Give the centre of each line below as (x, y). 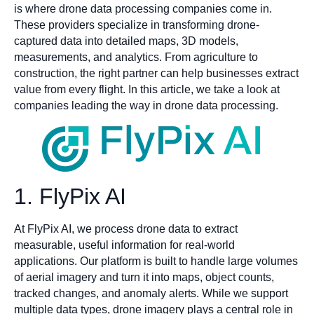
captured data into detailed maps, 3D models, (126, 41)
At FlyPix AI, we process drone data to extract (126, 229)
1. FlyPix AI (70, 197)
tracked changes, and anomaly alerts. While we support (151, 294)
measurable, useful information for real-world (124, 245)
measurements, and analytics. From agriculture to (136, 57)
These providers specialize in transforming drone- (137, 25)
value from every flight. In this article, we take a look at (147, 90)
